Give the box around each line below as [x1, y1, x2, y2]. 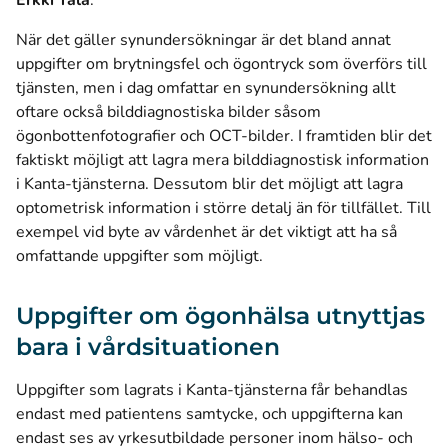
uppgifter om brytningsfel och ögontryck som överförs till [16, 53, 427, 75]
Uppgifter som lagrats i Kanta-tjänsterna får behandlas [16, 379, 408, 401]
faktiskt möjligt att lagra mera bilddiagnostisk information [16, 149, 429, 171]
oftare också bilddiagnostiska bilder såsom [16, 101, 321, 123]
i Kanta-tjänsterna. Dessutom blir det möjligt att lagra [16, 173, 403, 195]
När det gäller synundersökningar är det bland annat [16, 29, 391, 51]
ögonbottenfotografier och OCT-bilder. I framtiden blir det [16, 125, 432, 147]
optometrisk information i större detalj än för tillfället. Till [16, 197, 431, 219]
